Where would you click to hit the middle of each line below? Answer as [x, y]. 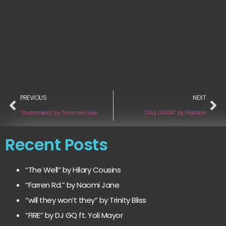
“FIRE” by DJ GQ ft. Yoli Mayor [74, 215]
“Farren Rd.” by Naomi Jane [72, 185]
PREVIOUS [33, 97]
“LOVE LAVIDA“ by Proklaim [174, 112]
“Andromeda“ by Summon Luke [59, 112]
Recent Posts [56, 144]
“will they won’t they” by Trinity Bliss [86, 200]
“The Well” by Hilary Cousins [73, 169]
